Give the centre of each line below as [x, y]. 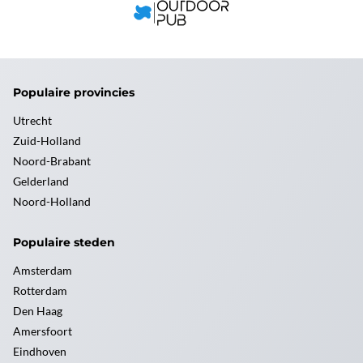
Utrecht [32, 120]
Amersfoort [43, 331]
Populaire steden [64, 242]
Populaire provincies [74, 92]
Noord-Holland [52, 201]
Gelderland [41, 181]
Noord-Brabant [52, 161]
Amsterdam [43, 270]
